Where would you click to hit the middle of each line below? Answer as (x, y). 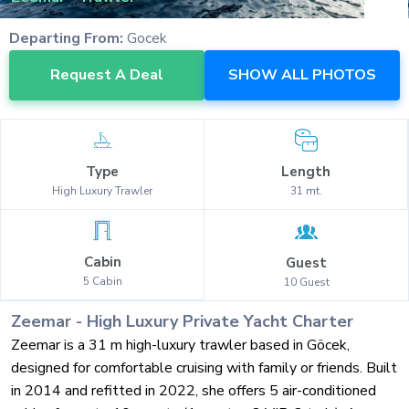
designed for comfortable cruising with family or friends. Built (204, 368)
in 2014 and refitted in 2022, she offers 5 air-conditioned (194, 391)
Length (306, 172)
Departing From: (66, 39)
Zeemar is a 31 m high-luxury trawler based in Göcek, (180, 346)
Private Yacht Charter (266, 322)
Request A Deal (107, 75)
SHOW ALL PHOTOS (302, 75)
